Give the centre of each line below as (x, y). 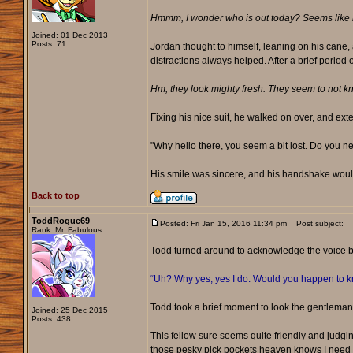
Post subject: (316, 224)
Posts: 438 (51, 319)
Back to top (55, 196)
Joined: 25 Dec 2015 (69, 310)
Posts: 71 (48, 44)
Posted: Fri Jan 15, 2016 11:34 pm (223, 224)
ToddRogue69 (60, 221)
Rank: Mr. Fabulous (66, 230)
